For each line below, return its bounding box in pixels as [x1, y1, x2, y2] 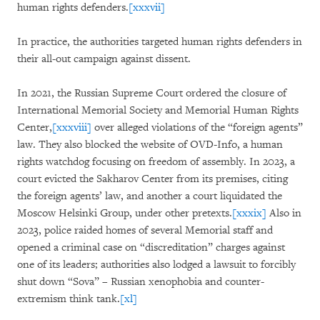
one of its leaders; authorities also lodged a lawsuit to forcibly [17, 258, 296, 271]
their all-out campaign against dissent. [17, 52, 191, 66]
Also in [266, 206, 301, 220]
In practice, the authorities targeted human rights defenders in [17, 35, 302, 49]
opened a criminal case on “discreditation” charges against [17, 241, 285, 254]
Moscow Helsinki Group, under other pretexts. [17, 206, 232, 220]
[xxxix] [232, 206, 266, 220]
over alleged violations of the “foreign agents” [91, 121, 303, 134]
